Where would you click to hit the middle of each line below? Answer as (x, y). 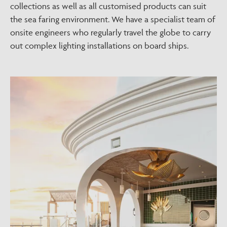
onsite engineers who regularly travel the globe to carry (110, 32)
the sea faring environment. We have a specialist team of (113, 19)
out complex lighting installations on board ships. (99, 46)
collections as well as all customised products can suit (108, 6)
